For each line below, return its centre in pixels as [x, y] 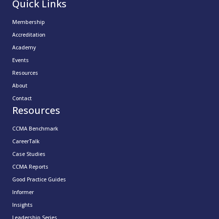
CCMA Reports [30, 166]
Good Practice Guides [39, 179]
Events [21, 60]
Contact [22, 98]
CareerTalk [26, 141]
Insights [22, 205]
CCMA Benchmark [35, 128]
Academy [24, 47]
